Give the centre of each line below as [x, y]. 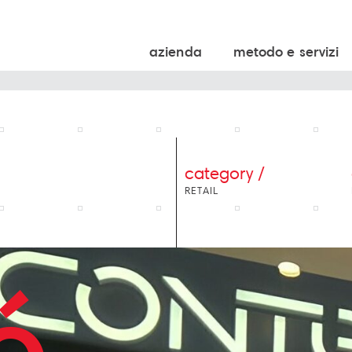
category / [225, 173]
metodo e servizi [286, 51]
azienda [176, 51]
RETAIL [202, 190]
